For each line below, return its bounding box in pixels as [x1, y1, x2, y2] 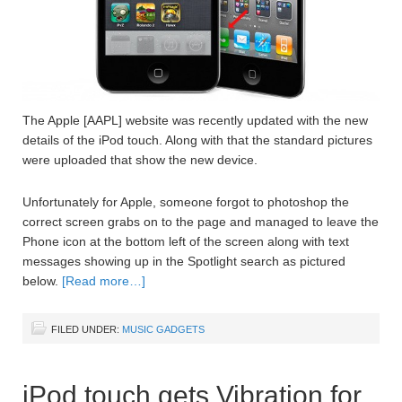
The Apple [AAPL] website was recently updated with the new [22, 113, 368, 128]
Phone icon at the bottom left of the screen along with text [22, 234, 349, 249]
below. [22, 274, 62, 289]
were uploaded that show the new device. [22, 153, 258, 168]
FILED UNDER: [51, 324, 122, 336]
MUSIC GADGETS [122, 324, 205, 336]
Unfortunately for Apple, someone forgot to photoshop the [22, 195, 349, 210]
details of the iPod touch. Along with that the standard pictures [22, 133, 372, 148]
